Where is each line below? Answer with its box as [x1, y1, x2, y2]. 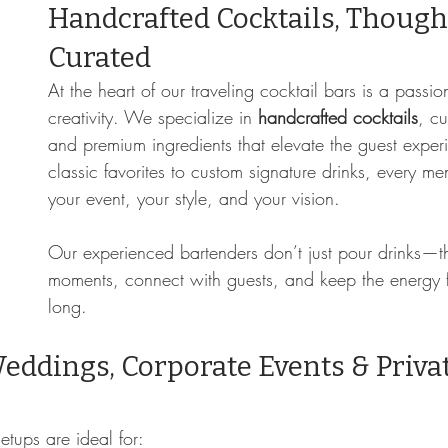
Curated [48, 41, 151, 75]
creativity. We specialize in [48, 105, 258, 130]
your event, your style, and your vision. [48, 186, 340, 211]
